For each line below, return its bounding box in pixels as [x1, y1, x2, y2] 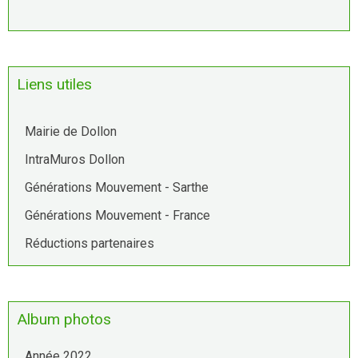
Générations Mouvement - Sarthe [25, 179, 209, 195]
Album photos [17, 309, 111, 328]
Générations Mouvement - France [25, 207, 210, 223]
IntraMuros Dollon [25, 151, 125, 167]
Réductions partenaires [25, 235, 154, 251]
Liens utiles [17, 74, 92, 93]
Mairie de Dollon [25, 123, 117, 139]
